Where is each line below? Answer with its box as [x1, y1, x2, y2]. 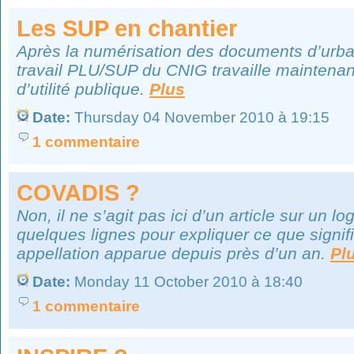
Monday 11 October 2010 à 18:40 [70, 273, 303, 290]
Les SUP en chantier [17, 16, 237, 41]
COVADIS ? [17, 180, 140, 205]
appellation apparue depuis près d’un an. [17, 244, 330, 262]
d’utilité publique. [17, 80, 149, 98]
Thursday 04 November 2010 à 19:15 [70, 109, 330, 126]
